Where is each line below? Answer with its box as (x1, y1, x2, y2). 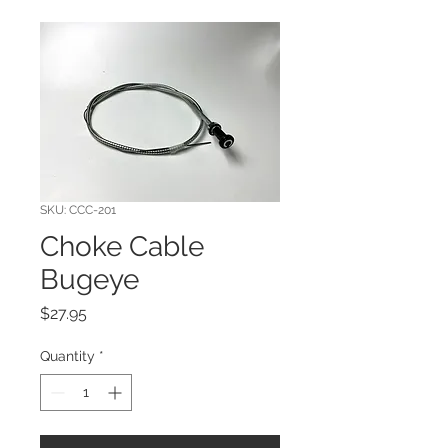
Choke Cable (40, 230, 204, 264)
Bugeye (40, 263, 139, 297)
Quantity (40, 348, 95, 365)
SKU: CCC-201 (40, 203, 116, 218)
